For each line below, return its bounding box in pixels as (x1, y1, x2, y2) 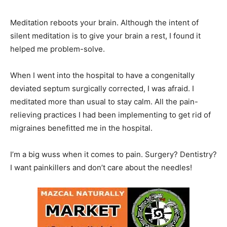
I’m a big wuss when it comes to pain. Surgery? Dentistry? (10, 149, 217, 159)
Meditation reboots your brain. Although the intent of (10, 17, 199, 27)
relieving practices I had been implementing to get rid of (10, 109, 211, 120)
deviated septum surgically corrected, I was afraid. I (10, 83, 194, 93)
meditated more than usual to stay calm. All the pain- (10, 96, 198, 106)
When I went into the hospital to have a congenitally (10, 70, 195, 80)
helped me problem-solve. (10, 44, 105, 54)
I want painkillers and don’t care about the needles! (10, 162, 192, 172)
